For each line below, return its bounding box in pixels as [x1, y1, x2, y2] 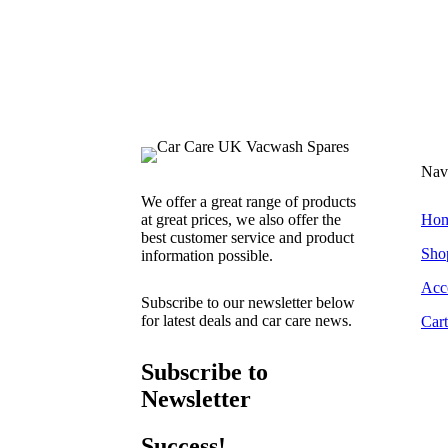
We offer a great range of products [140, 192, 356, 210]
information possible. [140, 246, 273, 264]
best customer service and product [140, 228, 354, 246]
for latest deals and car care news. [140, 311, 352, 329]
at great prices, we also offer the [140, 210, 341, 228]
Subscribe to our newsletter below [140, 293, 355, 311]
